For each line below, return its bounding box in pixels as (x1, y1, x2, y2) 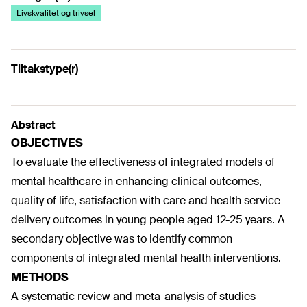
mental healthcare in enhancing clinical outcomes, (11, 174, 262, 188)
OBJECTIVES (11, 136, 83, 150)
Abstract (11, 118, 56, 132)
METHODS (11, 270, 69, 284)
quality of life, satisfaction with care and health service (11, 193, 280, 208)
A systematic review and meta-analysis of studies (11, 289, 256, 304)
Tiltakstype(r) (11, 62, 78, 76)
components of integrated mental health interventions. (11, 251, 281, 265)
